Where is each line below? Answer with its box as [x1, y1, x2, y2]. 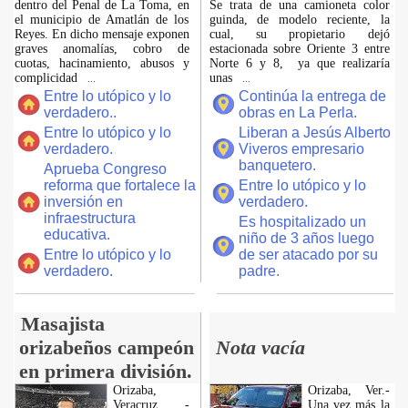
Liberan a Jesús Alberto [238, 125, 391, 140]
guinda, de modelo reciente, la [209, 13, 390, 26]
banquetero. [238, 158, 316, 173]
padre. [238, 263, 280, 279]
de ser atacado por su [238, 247, 378, 262]
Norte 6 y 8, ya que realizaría [209, 56, 390, 70]
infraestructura [43, 210, 136, 226]
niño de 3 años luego [238, 230, 374, 246]
